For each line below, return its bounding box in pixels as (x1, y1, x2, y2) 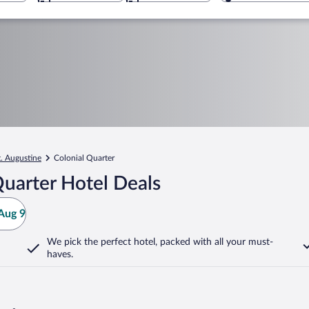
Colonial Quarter (54, 154, 114, 162)
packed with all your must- (157, 237, 273, 247)
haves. (47, 250, 73, 259)
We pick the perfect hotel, (47, 237, 157, 247)
